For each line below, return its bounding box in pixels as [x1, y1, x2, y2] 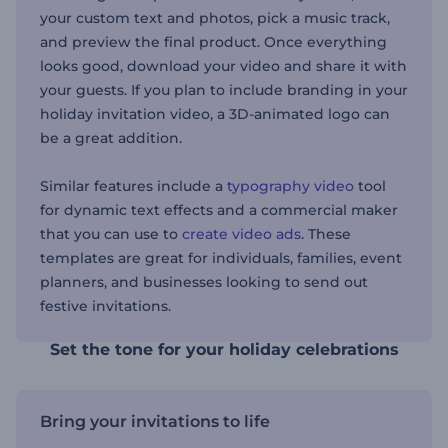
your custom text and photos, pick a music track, [40, 9, 390, 27]
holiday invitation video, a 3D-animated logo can [40, 105, 390, 123]
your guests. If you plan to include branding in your [40, 81, 408, 99]
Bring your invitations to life [40, 412, 270, 431]
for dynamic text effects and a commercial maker [40, 201, 398, 219]
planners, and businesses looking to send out [40, 273, 368, 291]
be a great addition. [40, 129, 182, 147]
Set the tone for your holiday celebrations [49, 340, 399, 359]
